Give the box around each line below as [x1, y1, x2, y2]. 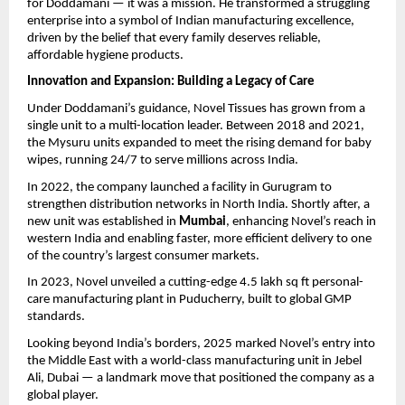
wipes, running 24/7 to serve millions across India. [27, 154, 298, 167]
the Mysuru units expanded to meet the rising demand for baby [27, 137, 372, 150]
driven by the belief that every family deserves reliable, [27, 31, 321, 45]
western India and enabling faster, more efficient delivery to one [27, 231, 372, 246]
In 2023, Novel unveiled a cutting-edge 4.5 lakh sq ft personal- [27, 276, 363, 290]
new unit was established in [27, 214, 179, 229]
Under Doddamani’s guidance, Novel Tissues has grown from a [27, 102, 365, 116]
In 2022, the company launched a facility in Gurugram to [27, 180, 332, 194]
